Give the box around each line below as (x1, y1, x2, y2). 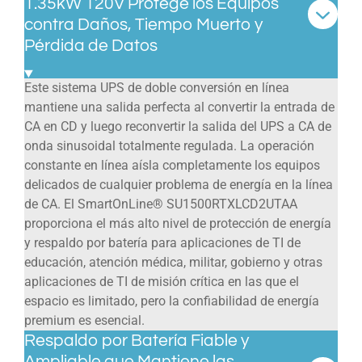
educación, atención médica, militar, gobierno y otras (24, 254, 322, 270)
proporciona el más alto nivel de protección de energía (24, 215, 331, 231)
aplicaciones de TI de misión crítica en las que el (24, 273, 299, 289)
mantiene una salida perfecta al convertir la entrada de (24, 99, 335, 115)
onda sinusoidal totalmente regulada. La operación (24, 137, 314, 154)
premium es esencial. (24, 312, 145, 328)
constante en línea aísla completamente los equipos (24, 157, 320, 173)
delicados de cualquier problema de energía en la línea (24, 176, 333, 192)
